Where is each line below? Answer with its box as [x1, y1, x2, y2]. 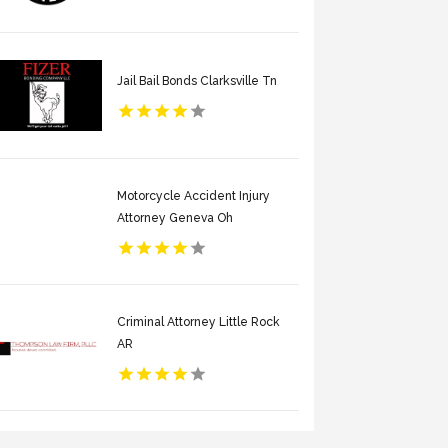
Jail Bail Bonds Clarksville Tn [117, 73, 278, 88]
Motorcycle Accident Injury [117, 188, 271, 203]
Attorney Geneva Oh [117, 210, 234, 225]
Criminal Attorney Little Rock [117, 314, 281, 329]
